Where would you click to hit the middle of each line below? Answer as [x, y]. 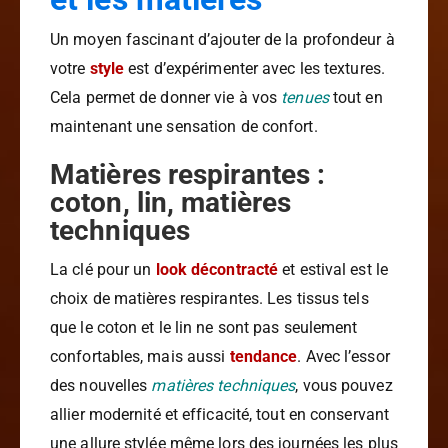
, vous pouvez [344, 386]
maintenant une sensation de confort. [184, 127]
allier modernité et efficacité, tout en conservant [220, 415]
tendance [263, 357]
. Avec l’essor [343, 357]
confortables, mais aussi [140, 357]
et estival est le [333, 270]
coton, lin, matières [171, 203]
